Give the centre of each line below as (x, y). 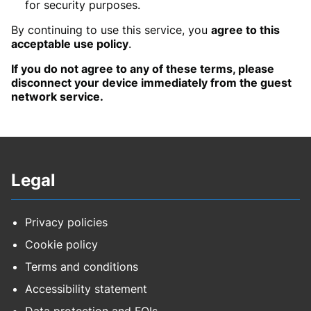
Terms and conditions (82, 267)
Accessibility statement (86, 289)
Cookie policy (61, 245)
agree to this (245, 30)
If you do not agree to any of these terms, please (143, 69)
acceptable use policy (70, 44)
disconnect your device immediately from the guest (151, 83)
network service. (57, 97)
